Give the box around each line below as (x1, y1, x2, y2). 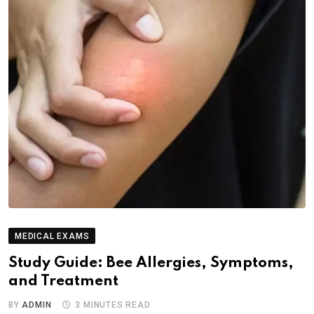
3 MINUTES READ (75, 300, 151, 310)
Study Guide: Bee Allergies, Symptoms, (8, 256, 294, 271)
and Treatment (8, 274, 118, 289)
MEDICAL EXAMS (15, 231, 90, 242)
